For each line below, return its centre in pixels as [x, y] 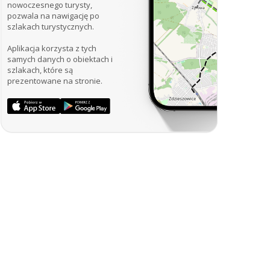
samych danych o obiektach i [60, 59]
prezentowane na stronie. [55, 80]
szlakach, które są [40, 70]
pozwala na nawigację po [53, 15]
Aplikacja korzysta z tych [52, 48]
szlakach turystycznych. [51, 26]
